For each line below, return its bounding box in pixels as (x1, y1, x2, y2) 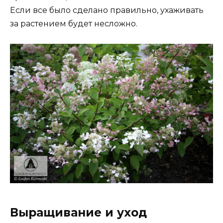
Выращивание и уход (10, 206, 147, 220)
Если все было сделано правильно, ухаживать (10, 5, 204, 15)
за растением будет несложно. (10, 18, 137, 28)
